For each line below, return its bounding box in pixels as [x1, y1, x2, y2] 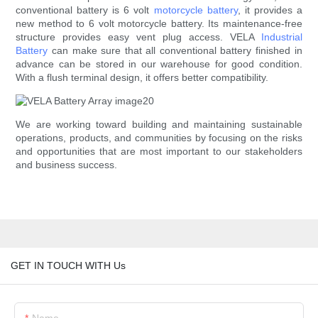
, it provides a [237, 4, 302, 16]
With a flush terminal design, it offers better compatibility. [16, 72, 269, 84]
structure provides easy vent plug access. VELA [16, 31, 261, 43]
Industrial [261, 31, 302, 43]
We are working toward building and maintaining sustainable [16, 119, 302, 131]
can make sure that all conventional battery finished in [48, 45, 302, 57]
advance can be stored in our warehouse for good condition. [16, 58, 302, 70]
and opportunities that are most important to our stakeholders [16, 146, 302, 158]
